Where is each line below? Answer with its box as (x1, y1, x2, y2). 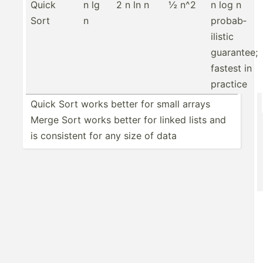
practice (211, 78, 247, 90)
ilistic (211, 31, 234, 42)
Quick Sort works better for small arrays (31, 98, 210, 110)
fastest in (211, 62, 252, 74)
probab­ (211, 15, 247, 26)
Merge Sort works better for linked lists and (31, 114, 226, 126)
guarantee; (211, 46, 258, 58)
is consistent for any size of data (31, 130, 177, 141)
